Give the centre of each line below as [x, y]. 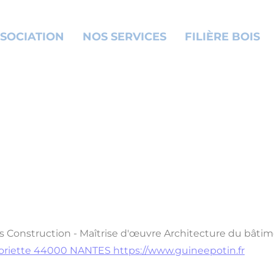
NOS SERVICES [124, 37]
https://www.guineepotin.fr [179, 250]
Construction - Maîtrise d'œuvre [84, 233]
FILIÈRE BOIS [222, 37]
